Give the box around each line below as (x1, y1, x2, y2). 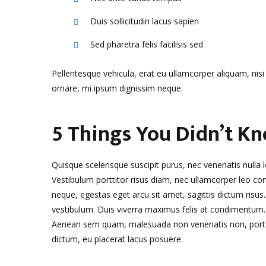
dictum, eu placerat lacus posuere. (52, 233, 183, 245)
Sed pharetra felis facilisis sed (90, 39, 203, 50)
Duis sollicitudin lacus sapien (90, 15, 199, 27)
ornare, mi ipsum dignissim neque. (52, 83, 183, 94)
